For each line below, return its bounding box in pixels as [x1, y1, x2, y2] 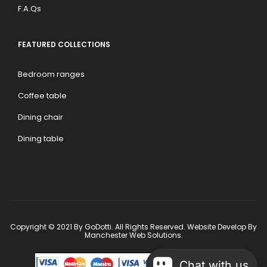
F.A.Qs [18, 3, 41, 15]
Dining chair [18, 111, 63, 123]
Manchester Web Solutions [84, 230, 181, 241]
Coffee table [18, 90, 67, 102]
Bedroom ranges [18, 69, 85, 80]
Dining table [18, 133, 64, 145]
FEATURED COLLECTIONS [18, 39, 110, 50]
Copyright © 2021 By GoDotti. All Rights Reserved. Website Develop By [10, 222, 257, 232]
